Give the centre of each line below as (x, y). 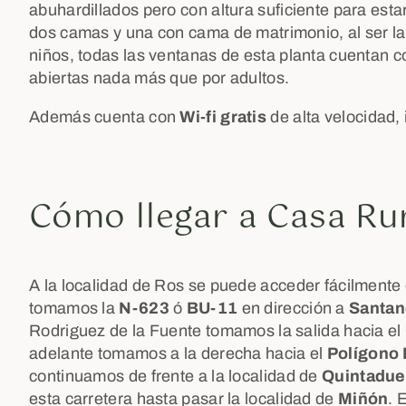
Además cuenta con (105, 117)
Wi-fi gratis (223, 117)
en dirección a (294, 308)
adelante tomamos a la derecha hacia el (178, 353)
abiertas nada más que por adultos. (159, 78)
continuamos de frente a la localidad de (175, 376)
